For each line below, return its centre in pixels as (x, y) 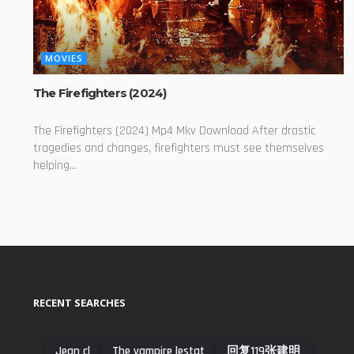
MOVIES (64, 58)
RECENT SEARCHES (79, 302)
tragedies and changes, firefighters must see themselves (179, 148)
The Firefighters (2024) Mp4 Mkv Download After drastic (174, 130)
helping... (55, 165)
